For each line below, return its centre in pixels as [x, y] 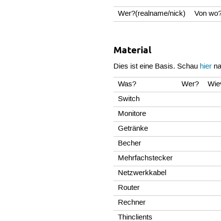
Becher [130, 144]
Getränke [133, 129]
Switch [129, 99]
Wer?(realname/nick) [152, 14]
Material [133, 50]
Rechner [132, 203]
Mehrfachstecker [146, 159]
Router [129, 188]
